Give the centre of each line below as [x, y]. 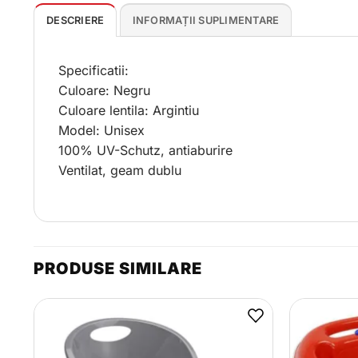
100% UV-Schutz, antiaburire [145, 151]
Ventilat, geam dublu [120, 171]
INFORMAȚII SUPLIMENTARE [206, 21]
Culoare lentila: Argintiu [129, 111]
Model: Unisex [101, 131]
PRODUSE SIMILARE [118, 268]
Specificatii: [93, 71]
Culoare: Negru [104, 91]
